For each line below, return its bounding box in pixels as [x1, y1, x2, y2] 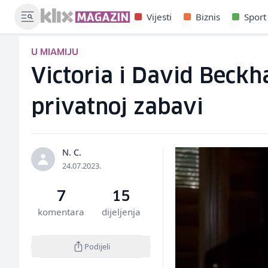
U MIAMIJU [31, 48, 78, 57]
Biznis [195, 11, 220, 23]
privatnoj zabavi [31, 98, 203, 118]
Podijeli [84, 240, 110, 252]
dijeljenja [101, 206, 141, 218]
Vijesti [146, 11, 172, 23]
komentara [38, 206, 85, 218]
